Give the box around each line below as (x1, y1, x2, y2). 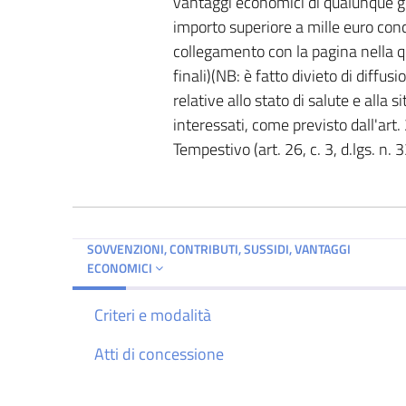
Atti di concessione (94, 341, 224, 366)
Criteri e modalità (94, 302, 211, 327)
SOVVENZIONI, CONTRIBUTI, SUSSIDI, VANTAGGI (87, 238, 351, 258)
